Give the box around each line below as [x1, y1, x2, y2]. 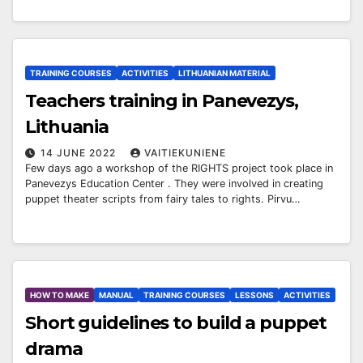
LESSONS [235, 290, 274, 301]
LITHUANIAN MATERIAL [178, 67, 271, 78]
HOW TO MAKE [30, 290, 89, 301]
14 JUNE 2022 [41, 146, 119, 159]
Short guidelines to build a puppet [25, 312, 327, 335]
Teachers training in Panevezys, [25, 89, 298, 112]
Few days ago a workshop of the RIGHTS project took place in [25, 161, 333, 174]
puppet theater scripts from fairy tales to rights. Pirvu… [25, 192, 301, 205]
